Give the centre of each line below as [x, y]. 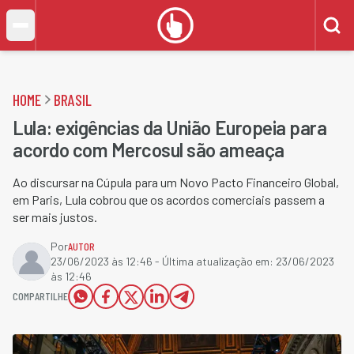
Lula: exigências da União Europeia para [170, 128]
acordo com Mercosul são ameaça [149, 150]
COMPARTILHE [40, 296]
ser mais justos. [55, 217]
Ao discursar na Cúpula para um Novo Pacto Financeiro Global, [176, 182]
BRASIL [73, 100]
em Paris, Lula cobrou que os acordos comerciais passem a [169, 200]
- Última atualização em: [214, 261]
